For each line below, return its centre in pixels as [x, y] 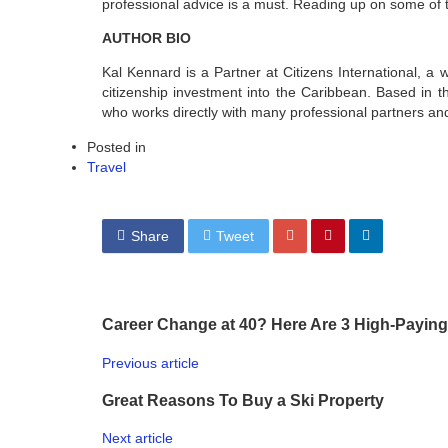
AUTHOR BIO [146, 37]
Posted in [116, 146]
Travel [106, 166]
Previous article [150, 362]
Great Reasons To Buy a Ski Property [243, 400]
